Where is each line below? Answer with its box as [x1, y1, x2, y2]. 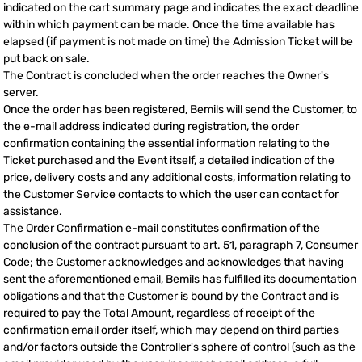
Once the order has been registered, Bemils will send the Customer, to [3, 103, 357, 117]
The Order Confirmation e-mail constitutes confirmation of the [3, 221, 320, 236]
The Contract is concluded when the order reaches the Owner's [3, 69, 329, 83]
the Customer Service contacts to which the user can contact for [3, 187, 339, 202]
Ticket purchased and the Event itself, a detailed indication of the [3, 154, 335, 168]
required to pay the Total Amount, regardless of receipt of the [3, 306, 315, 321]
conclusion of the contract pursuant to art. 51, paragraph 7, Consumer [3, 238, 358, 253]
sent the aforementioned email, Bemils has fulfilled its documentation [3, 272, 356, 287]
